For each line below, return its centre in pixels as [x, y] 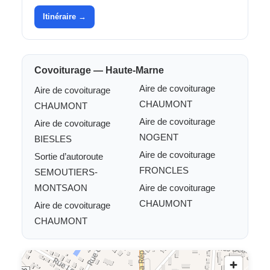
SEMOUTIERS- [66, 172]
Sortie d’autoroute [69, 156]
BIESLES [53, 139]
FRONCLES [164, 170]
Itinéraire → [64, 17]
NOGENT [159, 137]
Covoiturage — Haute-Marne [99, 70]
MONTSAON [61, 188]
